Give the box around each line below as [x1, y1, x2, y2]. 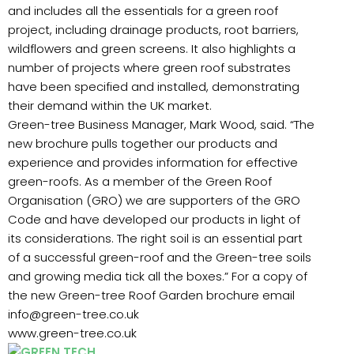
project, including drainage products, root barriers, [8, 21, 299, 38]
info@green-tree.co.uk [8, 305, 139, 322]
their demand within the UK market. [8, 96, 212, 114]
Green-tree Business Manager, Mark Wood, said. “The [8, 115, 314, 133]
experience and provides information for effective [8, 153, 298, 171]
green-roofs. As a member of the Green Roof [8, 172, 272, 190]
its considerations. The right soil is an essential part [8, 229, 303, 247]
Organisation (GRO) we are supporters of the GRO [8, 191, 300, 209]
